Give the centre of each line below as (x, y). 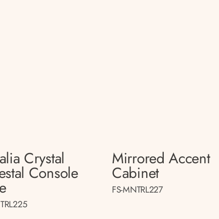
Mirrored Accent (161, 158)
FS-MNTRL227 (137, 190)
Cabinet (135, 173)
